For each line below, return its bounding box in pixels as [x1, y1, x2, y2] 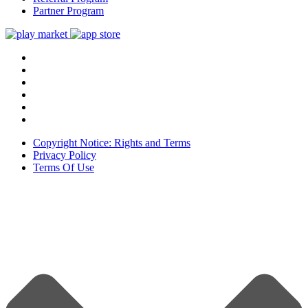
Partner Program [33, 4, 104, 16]
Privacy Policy [33, 148, 96, 161]
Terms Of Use [33, 161, 94, 173]
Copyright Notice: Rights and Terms [33, 136, 190, 148]
